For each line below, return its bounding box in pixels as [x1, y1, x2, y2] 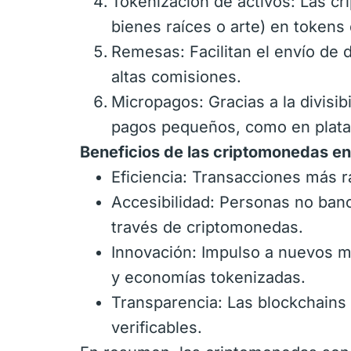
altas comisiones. [111, 67, 241, 86]
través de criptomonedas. [111, 218, 303, 237]
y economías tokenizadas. [111, 268, 306, 287]
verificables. [111, 318, 202, 337]
